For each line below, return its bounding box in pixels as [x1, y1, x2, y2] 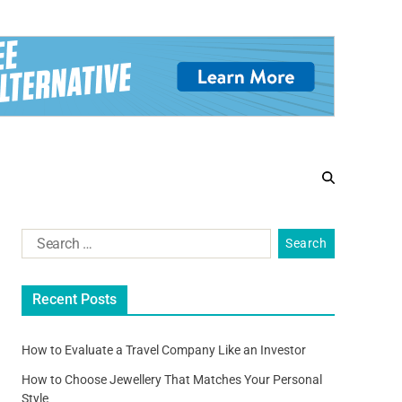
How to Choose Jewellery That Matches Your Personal [21, 371, 322, 387]
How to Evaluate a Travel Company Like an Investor [21, 342, 306, 357]
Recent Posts [31, 290, 117, 308]
